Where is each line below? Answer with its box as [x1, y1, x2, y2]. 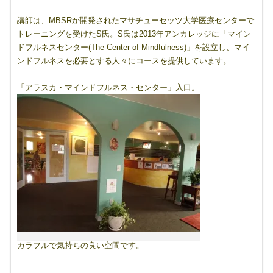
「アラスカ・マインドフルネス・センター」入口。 [16, 83, 199, 92]
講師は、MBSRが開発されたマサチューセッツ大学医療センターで [16, 16, 254, 25]
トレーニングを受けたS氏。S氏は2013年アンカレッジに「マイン [16, 29, 251, 38]
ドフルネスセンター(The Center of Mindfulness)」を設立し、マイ [16, 43, 250, 52]
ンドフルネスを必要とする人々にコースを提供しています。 [16, 56, 231, 65]
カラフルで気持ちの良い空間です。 [16, 241, 144, 250]
